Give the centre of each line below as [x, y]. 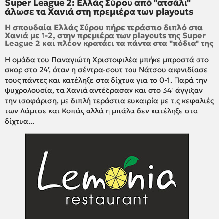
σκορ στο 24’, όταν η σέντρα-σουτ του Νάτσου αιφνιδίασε [106, 70]
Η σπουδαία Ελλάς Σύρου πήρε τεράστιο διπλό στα [104, 28]
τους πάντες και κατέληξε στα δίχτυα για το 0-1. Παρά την [106, 80]
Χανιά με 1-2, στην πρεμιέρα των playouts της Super [105, 35]
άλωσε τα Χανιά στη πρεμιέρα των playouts [99, 12]
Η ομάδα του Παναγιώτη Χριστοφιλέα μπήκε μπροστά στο [107, 60]
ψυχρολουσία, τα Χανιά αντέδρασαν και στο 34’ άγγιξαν [104, 90]
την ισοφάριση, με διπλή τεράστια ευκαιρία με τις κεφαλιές [109, 101]
